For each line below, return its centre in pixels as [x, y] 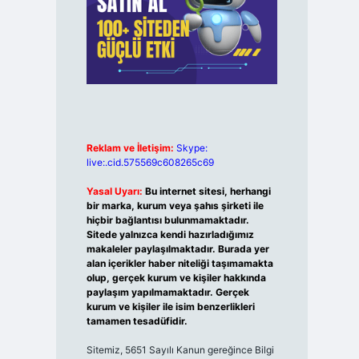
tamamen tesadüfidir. [137, 321]
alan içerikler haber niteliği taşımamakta [179, 264]
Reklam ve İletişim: [130, 148]
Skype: [192, 148]
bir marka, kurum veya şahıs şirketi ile [175, 206]
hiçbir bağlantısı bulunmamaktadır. [167, 220]
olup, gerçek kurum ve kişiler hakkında [176, 278]
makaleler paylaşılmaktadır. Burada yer [177, 249]
